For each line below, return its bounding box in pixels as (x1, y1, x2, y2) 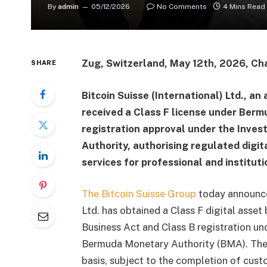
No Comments (157, 2, 207, 11)
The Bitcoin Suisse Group (81, 188, 196, 200)
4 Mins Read (223, 2, 265, 11)
